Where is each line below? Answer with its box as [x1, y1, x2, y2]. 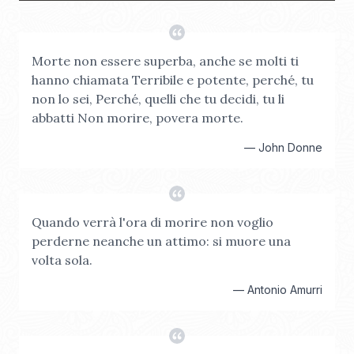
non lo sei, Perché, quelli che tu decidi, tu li [32, 91, 284, 107]
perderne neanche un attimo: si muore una [32, 233, 291, 249]
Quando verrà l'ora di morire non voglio [32, 214, 273, 230]
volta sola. [32, 252, 92, 268]
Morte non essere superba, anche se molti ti [32, 53, 299, 69]
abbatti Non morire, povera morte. [32, 110, 243, 126]
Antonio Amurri [247, 283, 322, 296]
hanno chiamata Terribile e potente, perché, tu [32, 72, 314, 88]
